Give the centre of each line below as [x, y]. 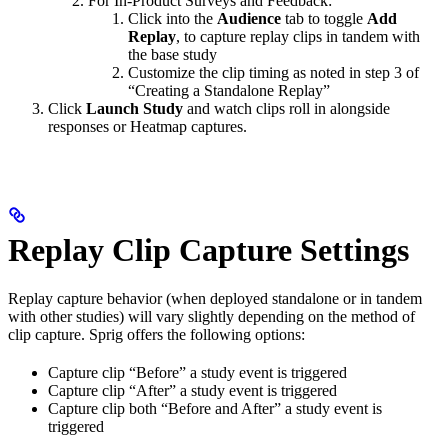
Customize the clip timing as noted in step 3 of [273, 73]
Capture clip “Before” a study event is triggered [197, 373]
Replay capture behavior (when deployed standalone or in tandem [215, 299]
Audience [249, 19]
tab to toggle [324, 19]
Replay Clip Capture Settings [208, 249]
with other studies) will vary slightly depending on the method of [211, 317]
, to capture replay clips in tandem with [298, 37]
